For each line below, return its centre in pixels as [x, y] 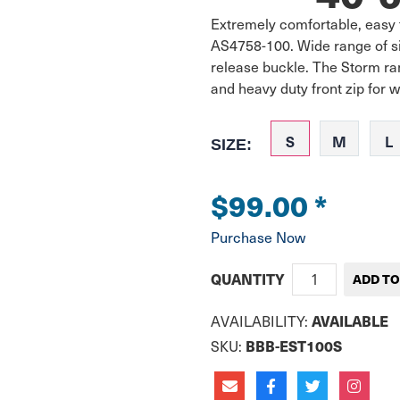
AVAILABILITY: [261, 321]
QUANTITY [248, 279]
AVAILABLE [350, 321]
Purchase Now [258, 237]
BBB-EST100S [294, 346]
